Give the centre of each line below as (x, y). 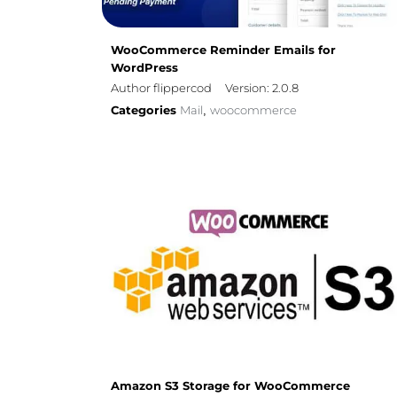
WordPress (144, 68)
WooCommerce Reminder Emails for (223, 50)
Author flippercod (161, 88)
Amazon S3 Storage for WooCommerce (230, 386)
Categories (145, 110)
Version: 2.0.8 (262, 88)
